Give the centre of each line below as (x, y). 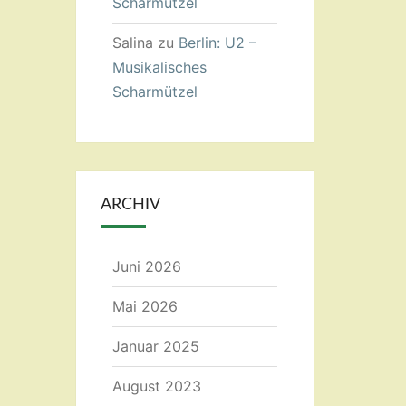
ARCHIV (130, 205)
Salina (132, 43)
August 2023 (156, 386)
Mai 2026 (145, 306)
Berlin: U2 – (217, 43)
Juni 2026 (146, 266)
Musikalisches (159, 67)
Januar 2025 (155, 346)
